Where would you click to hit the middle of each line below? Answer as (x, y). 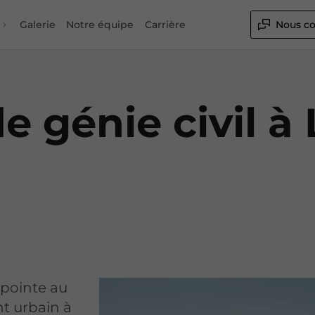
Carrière (165, 24)
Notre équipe (100, 24)
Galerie (37, 24)
